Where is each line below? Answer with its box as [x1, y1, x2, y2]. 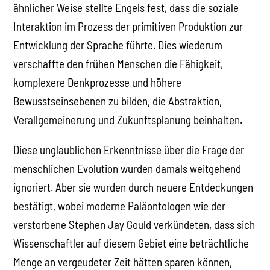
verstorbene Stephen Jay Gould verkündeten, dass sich [13, 217, 256, 231]
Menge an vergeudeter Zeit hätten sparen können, [13, 254, 233, 269]
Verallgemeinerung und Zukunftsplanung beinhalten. [13, 112, 243, 127]
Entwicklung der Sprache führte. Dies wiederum [13, 37, 223, 52]
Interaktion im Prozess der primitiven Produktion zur [13, 19, 243, 33]
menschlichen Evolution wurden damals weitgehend [13, 161, 242, 175]
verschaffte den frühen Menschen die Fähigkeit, [13, 56, 224, 71]
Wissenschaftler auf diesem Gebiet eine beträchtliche [13, 236, 250, 250]
